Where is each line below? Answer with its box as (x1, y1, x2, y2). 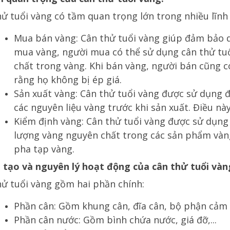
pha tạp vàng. (13, 143, 74, 155)
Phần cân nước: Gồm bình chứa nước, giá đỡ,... (13, 214, 217, 226)
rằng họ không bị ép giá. (13, 73, 122, 86)
